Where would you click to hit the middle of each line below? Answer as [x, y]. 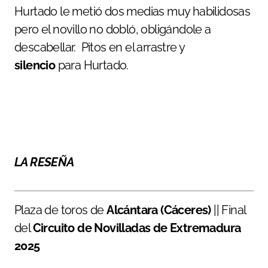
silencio [36, 65]
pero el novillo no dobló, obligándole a [113, 29]
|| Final [230, 210]
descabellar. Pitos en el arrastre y [100, 47]
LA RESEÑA [44, 162]
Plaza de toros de [61, 210]
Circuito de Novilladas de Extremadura [137, 228]
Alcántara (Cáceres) [160, 210]
